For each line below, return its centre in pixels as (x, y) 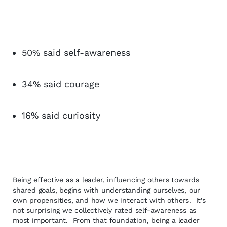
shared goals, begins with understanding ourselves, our (107, 190)
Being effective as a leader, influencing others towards (106, 180)
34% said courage (61, 84)
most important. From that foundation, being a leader (106, 220)
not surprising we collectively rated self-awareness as (105, 210)
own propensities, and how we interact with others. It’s (109, 200)
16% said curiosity (61, 115)
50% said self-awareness (76, 52)
